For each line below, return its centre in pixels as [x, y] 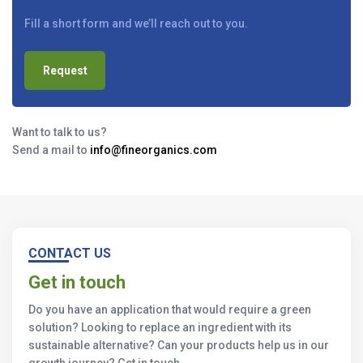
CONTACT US [70, 253]
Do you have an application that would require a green [170, 310]
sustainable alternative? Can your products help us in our [179, 345]
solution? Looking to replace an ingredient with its [160, 327]
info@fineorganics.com [154, 150]
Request [65, 70]
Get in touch [77, 282]
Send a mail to [51, 150]
